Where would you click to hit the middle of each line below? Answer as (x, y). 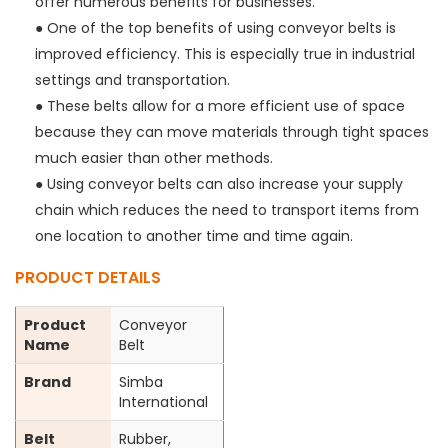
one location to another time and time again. (194, 235)
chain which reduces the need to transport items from (227, 209)
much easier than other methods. (154, 157)
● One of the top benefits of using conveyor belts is (215, 27)
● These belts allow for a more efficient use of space (220, 105)
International (163, 401)
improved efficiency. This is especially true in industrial (225, 53)
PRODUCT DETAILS (88, 277)
